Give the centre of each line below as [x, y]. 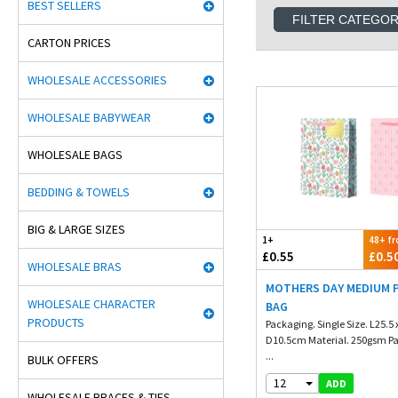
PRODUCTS [56, 322]
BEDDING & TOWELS [79, 192]
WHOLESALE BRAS [75, 267]
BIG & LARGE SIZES [76, 229]
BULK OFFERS [63, 360]
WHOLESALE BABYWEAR [89, 117]
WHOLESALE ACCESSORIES [97, 80]
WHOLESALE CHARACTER [92, 304]
